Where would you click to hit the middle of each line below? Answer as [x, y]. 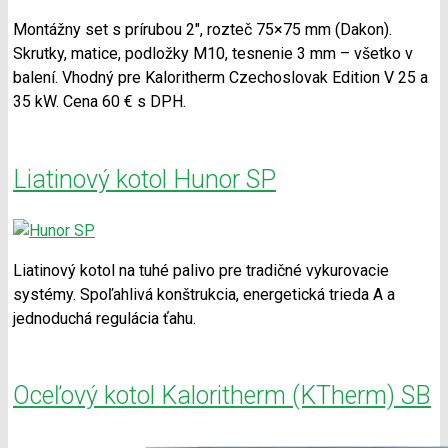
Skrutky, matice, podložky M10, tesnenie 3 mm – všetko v [213, 54]
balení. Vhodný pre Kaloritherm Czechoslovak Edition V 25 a [220, 78]
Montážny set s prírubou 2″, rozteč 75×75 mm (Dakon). [202, 30]
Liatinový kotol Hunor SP [144, 179]
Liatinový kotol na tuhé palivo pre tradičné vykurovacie [201, 270]
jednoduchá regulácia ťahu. [104, 318]
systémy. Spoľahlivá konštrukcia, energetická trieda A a [204, 294]
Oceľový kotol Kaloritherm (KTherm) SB [222, 396]
